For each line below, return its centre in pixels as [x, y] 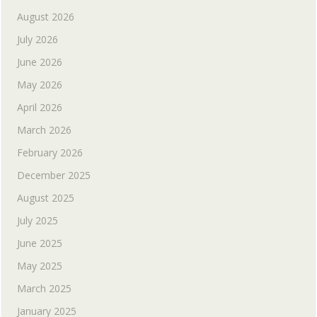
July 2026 [38, 39]
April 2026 [40, 107]
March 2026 [44, 130]
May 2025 [40, 266]
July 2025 [38, 220]
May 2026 [40, 85]
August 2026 [46, 17]
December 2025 [54, 175]
